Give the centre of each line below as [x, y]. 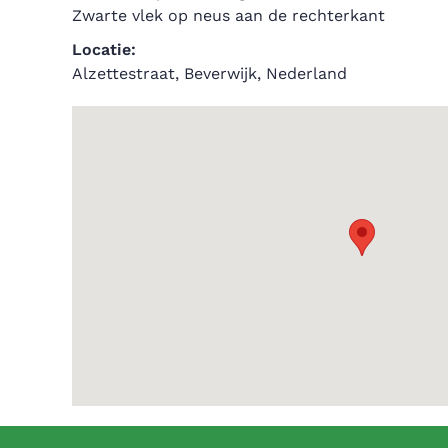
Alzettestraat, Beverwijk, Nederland [209, 73]
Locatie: [104, 49]
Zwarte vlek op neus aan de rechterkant [228, 15]
